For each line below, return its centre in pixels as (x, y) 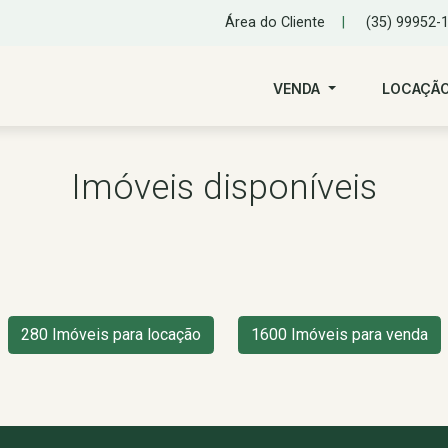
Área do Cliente (275, 23)
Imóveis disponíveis (224, 187)
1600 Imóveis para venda (339, 334)
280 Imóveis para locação (110, 334)
